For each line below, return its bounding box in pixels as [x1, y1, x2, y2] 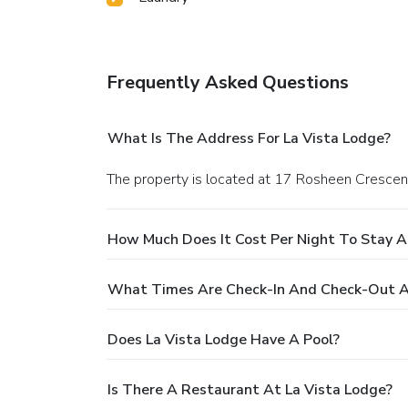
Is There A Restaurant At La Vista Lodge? [107, 380, 393, 401]
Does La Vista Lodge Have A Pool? [107, 330, 340, 351]
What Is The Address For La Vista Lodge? [107, 128, 391, 149]
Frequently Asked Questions [107, 70, 349, 96]
